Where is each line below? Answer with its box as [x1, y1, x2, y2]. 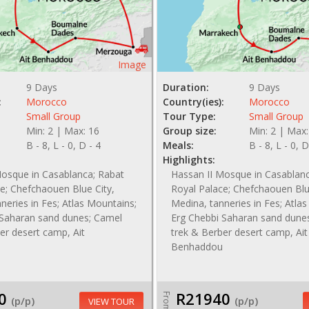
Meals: [163, 139, 195, 152]
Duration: [163, 81, 210, 94]
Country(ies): [163, 95, 225, 108]
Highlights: [163, 153, 216, 166]
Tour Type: [163, 110, 217, 123]
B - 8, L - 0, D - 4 [26, 139, 101, 152]
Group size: [163, 124, 217, 137]
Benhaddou [171, 240, 223, 253]
